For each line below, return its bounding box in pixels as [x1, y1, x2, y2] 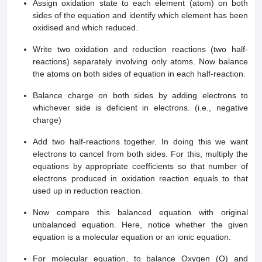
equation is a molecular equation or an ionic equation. [33, 232, 231, 242]
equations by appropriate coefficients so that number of [33, 161, 248, 171]
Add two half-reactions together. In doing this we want [33, 137, 248, 147]
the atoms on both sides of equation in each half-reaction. [33, 69, 246, 79]
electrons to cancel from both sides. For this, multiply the [33, 149, 248, 159]
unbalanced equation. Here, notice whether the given [33, 220, 248, 230]
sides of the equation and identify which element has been [33, 11, 248, 20]
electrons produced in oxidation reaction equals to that [33, 174, 248, 184]
